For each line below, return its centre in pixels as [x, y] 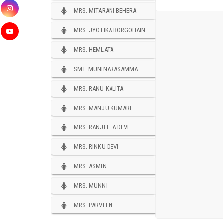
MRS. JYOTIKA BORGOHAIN [110, 30]
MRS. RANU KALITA [99, 88]
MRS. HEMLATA [94, 49]
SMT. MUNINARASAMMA [106, 69]
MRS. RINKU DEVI [96, 146]
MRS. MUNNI [91, 185]
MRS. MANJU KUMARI [103, 108]
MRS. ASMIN [90, 166]
